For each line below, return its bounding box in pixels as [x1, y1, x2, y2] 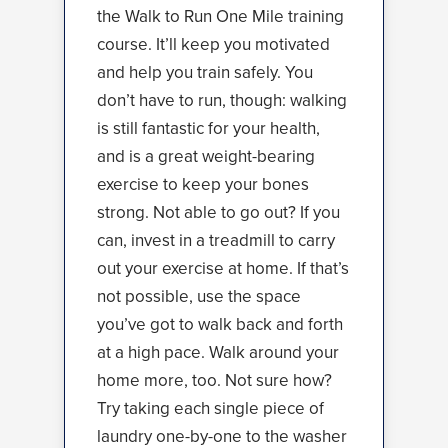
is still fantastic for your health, [97, 116, 320, 141]
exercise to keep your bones [97, 172, 309, 197]
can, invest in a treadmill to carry [97, 228, 335, 253]
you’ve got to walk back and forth [97, 312, 343, 337]
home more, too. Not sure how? [97, 368, 332, 393]
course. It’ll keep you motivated [97, 32, 330, 57]
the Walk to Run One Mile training [97, 4, 344, 29]
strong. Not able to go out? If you [97, 200, 340, 225]
